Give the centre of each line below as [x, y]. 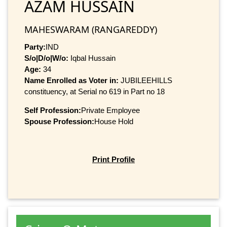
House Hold [114, 121]
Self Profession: [53, 110]
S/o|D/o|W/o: [46, 58]
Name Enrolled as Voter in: [72, 80]
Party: [35, 47]
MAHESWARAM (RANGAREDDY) [91, 29]
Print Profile [113, 160]
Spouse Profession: [59, 121]
